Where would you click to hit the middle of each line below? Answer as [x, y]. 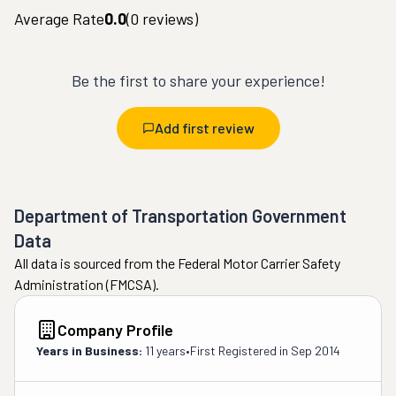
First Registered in [240, 350]
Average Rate [59, 19]
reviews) [168, 19]
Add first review [204, 128]
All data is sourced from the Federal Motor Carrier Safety [177, 263]
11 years [165, 350]
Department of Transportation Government [180, 216]
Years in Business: [89, 350]
